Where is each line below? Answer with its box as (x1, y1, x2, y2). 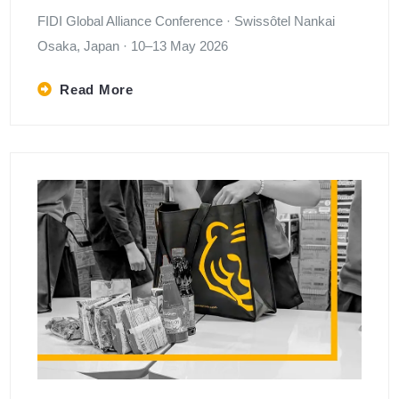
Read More (60, 81, 134, 97)
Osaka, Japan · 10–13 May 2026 (37, 37, 229, 53)
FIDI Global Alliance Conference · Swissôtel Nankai (37, 12, 336, 28)
